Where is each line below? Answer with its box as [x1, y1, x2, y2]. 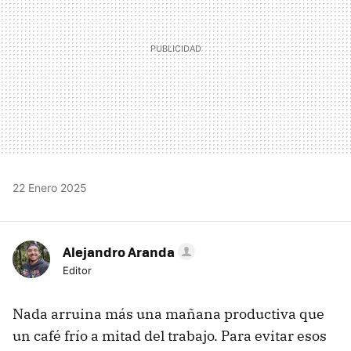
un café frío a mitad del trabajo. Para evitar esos [13, 327, 327, 346]
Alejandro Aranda [63, 242, 175, 262]
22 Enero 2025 [13, 181, 87, 195]
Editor [63, 264, 92, 277]
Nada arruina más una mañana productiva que [13, 305, 324, 324]
